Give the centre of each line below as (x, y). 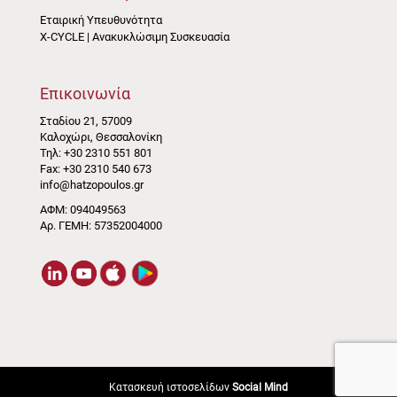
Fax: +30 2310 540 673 (95, 168)
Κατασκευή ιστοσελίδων (170, 387)
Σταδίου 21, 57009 (86, 121)
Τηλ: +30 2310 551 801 (96, 152)
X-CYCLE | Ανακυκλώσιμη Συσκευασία (134, 37)
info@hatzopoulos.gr (91, 184)
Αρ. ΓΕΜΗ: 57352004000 (101, 225)
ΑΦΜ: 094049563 (82, 209)
